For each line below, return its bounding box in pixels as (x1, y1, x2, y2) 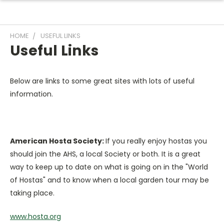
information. (10, 89, 53, 99)
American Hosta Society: (10, 136, 105, 146)
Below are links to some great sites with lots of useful (10, 76, 194, 86)
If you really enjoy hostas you (105, 136, 207, 146)
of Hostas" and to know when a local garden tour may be (10, 175, 209, 185)
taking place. (10, 188, 54, 198)
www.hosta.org (10, 211, 61, 221)
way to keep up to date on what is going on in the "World (10, 162, 208, 172)
